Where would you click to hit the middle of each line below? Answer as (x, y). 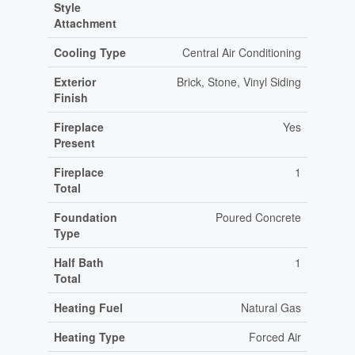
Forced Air (275, 337)
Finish (71, 98)
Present (74, 143)
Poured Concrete (258, 218)
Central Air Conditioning (241, 53)
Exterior (74, 82)
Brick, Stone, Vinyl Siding (239, 82)
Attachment (85, 23)
